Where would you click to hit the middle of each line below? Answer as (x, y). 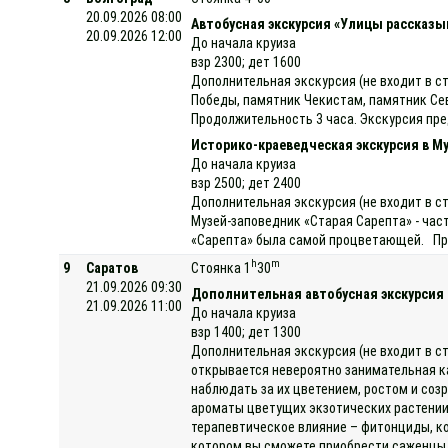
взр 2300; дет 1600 (246, 61)
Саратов (112, 267)
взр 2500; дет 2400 (246, 182)
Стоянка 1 (221, 267)
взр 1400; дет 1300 (246, 331)
